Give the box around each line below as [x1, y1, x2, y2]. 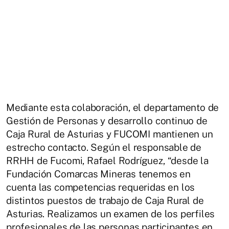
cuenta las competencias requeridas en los [6, 181, 195, 193]
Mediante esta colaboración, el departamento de [6, 101, 219, 113]
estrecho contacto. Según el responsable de [6, 141, 202, 153]
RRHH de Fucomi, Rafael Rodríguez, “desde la [6, 154, 209, 166]
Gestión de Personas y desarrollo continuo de [6, 114, 208, 126]
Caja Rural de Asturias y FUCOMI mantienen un [6, 128, 213, 140]
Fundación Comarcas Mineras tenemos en [6, 168, 191, 179]
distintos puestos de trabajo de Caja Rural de [6, 194, 204, 206]
